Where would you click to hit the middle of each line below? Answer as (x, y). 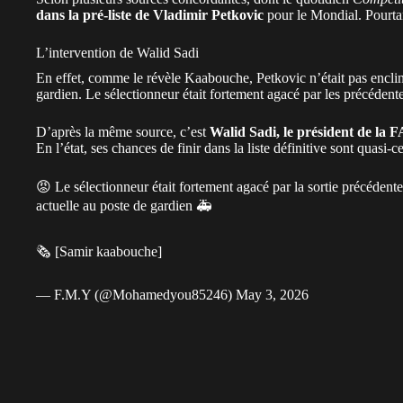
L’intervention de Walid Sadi (117, 52)
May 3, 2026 (272, 294)
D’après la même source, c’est (123, 131)
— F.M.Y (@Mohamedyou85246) (136, 294)
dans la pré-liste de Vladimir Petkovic (150, 14)
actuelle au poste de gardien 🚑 (124, 205)
